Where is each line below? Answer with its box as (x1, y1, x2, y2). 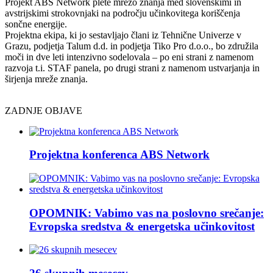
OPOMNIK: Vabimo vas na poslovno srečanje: (29, 206, 264, 219)
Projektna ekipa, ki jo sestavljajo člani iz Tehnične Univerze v (5, 29, 241, 40)
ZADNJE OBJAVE (5, 105, 82, 116)
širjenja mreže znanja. (5, 73, 88, 84)
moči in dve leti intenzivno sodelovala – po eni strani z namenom (5, 51, 253, 62)
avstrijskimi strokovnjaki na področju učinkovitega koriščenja (5, 7, 240, 18)
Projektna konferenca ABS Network (29, 148, 210, 161)
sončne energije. (5, 18, 67, 29)
